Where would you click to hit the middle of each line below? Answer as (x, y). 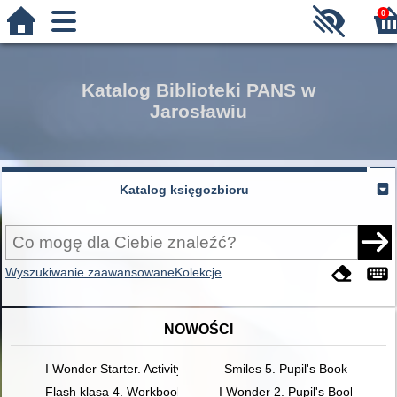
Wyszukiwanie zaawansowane (90, 272)
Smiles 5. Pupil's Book (285, 369)
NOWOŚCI (198, 329)
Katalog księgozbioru (184, 190)
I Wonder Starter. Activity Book (129, 369)
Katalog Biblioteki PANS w (198, 90)
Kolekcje (198, 272)
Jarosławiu (198, 111)
